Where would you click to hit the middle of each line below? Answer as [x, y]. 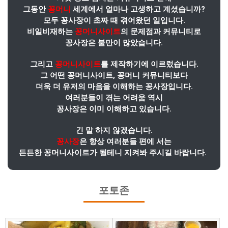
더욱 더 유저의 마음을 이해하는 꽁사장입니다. [114, 86]
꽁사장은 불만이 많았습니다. [114, 42]
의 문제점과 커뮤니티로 [161, 31]
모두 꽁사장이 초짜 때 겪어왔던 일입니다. [114, 20]
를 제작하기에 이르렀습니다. [149, 64]
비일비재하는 [51, 31]
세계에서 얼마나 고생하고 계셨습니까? [138, 9]
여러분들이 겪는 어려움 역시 [114, 97]
